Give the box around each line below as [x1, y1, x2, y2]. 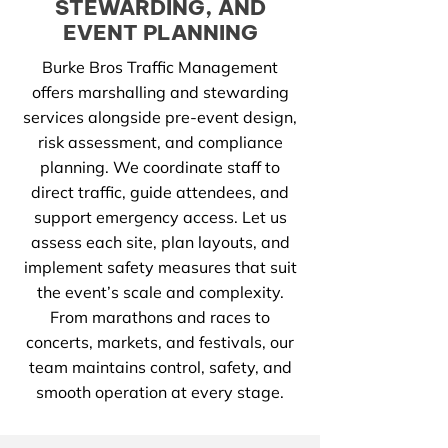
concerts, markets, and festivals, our [26, 332, 294, 352]
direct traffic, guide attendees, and [31, 182, 289, 202]
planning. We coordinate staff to [40, 157, 280, 177]
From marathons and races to [50, 307, 270, 327]
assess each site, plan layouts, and [30, 232, 290, 252]
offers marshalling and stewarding [31, 82, 289, 102]
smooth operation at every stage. [36, 382, 284, 402]
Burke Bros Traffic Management [42, 57, 278, 77]
